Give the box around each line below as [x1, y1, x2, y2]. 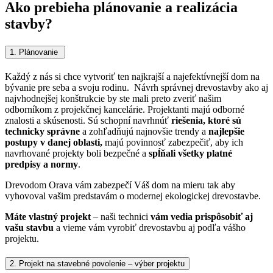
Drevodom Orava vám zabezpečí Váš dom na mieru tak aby [5, 179, 235, 190]
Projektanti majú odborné [147, 104, 244, 115]
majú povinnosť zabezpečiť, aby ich [102, 136, 243, 147]
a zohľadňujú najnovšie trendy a [80, 126, 208, 136]
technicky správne [5, 126, 80, 136]
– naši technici [91, 211, 151, 222]
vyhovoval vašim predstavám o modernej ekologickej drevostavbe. [5, 190, 261, 201]
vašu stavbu [5, 222, 54, 233]
